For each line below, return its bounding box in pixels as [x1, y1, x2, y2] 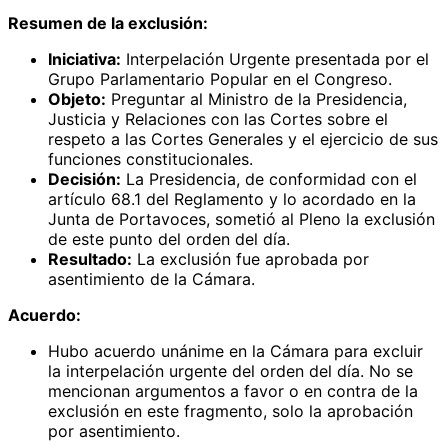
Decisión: [48, 168, 121, 189]
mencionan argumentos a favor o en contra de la [48, 380, 418, 401]
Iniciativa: [48, 48, 121, 69]
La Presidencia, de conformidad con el [121, 168, 417, 189]
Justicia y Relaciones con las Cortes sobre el [48, 108, 388, 129]
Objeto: [48, 88, 106, 109]
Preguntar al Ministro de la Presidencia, [106, 88, 407, 109]
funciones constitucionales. [48, 148, 253, 169]
